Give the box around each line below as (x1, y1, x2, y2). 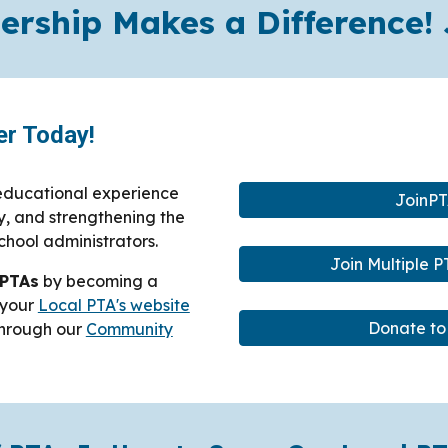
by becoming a (38, 271, 158, 291)
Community (85, 319, 173, 339)
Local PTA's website (37, 295, 190, 315)
